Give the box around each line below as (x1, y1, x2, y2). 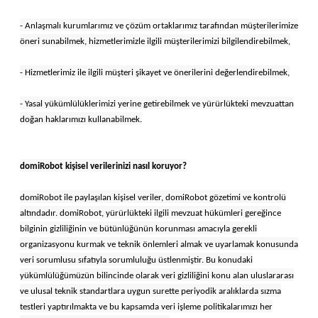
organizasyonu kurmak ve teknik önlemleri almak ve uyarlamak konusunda (20, 239, 298, 249)
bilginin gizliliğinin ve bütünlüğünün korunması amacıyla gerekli (20, 224, 257, 234)
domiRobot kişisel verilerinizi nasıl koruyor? (20, 161, 187, 171)
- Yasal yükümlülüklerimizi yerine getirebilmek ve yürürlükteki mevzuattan (20, 99, 294, 109)
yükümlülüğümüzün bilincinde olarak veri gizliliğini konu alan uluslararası (20, 270, 294, 280)
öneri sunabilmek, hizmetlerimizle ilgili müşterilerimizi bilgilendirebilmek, (20, 36, 290, 46)
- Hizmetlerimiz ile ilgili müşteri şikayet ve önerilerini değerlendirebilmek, (20, 67, 290, 77)
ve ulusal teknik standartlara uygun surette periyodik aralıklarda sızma (20, 286, 281, 296)
